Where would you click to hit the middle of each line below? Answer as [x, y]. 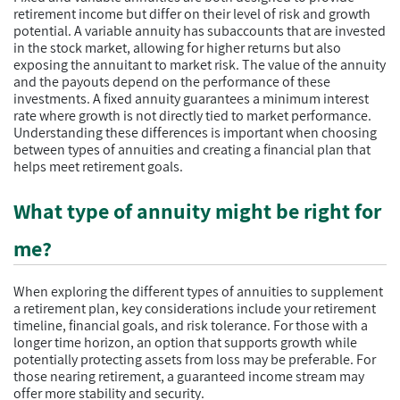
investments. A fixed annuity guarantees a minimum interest [191, 99]
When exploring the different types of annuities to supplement [198, 292]
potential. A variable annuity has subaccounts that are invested [200, 31]
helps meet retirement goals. [98, 167]
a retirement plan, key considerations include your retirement [195, 308]
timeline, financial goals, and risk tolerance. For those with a [191, 325]
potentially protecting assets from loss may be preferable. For [195, 359]
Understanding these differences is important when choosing [195, 133]
